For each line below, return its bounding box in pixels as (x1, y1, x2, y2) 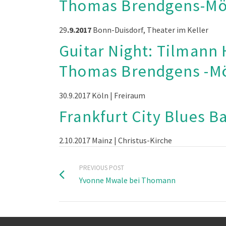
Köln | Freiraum (92, 90, 145, 100)
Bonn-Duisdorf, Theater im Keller (93, 24, 208, 35)
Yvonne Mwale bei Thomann (79, 175, 176, 186)
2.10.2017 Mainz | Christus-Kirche (59, 135, 172, 146)
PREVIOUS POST (79, 163, 124, 173)
